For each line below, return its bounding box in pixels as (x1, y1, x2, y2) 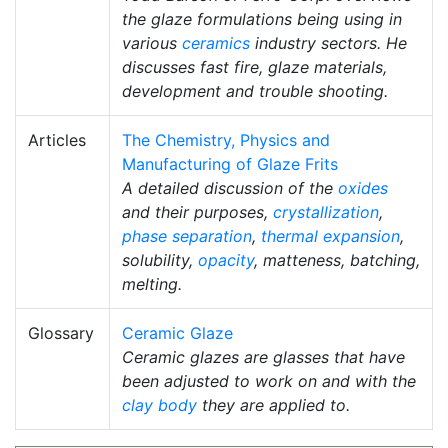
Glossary (28, 322, 94, 343)
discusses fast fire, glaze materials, (122, 56, 387, 77)
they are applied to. (197, 394, 350, 415)
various (122, 32, 182, 53)
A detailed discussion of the (122, 177, 338, 198)
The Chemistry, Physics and (122, 129, 330, 150)
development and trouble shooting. (122, 80, 388, 101)
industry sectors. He (250, 32, 407, 53)
